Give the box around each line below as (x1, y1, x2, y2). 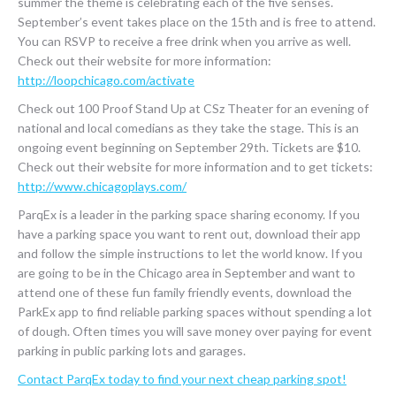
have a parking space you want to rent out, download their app (18, 226, 361, 241)
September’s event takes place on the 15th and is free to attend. (18, 14, 376, 29)
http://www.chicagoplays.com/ (18, 179, 187, 194)
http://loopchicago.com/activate (18, 72, 194, 88)
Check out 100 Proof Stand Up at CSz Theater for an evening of (18, 101, 369, 116)
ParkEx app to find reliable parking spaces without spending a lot (18, 304, 372, 319)
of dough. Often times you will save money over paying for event (18, 324, 372, 339)
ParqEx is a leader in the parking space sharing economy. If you (18, 207, 360, 222)
